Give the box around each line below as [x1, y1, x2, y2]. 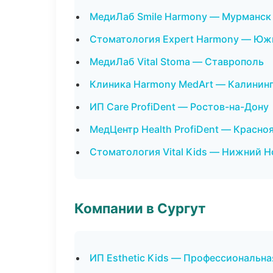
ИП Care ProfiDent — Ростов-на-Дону [90, 101, 269, 113]
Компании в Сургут [74, 200, 205, 216]
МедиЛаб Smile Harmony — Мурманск [90, 10, 271, 23]
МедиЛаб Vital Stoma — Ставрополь [90, 55, 264, 68]
